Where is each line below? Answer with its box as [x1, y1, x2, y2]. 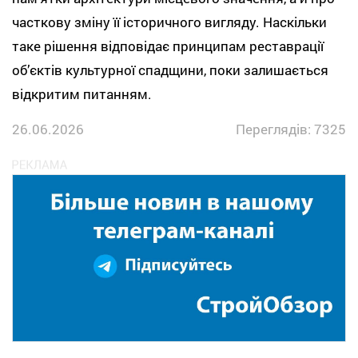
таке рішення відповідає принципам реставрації [12, 36, 324, 55]
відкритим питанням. [12, 84, 158, 103]
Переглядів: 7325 [236, 119, 346, 138]
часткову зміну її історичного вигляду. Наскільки [12, 12, 327, 31]
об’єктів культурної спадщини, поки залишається [12, 60, 328, 79]
